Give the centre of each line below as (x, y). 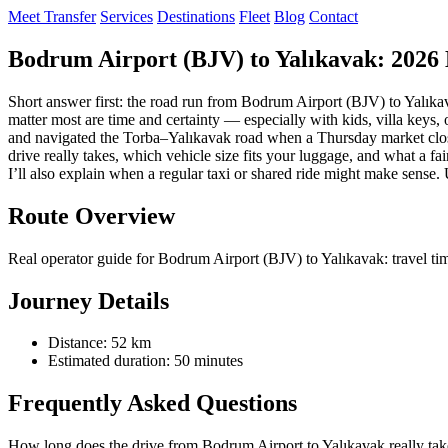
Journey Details (88, 300)
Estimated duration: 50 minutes (145, 361)
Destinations (196, 16)
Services (126, 16)
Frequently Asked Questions (152, 403)
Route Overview (91, 215)
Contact (333, 16)
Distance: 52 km (99, 343)
